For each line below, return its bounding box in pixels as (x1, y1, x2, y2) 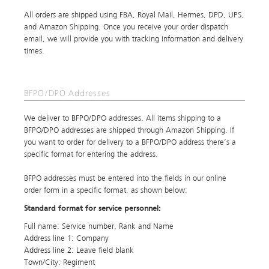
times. (24, 47, 44, 55)
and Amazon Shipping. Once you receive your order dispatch (24, 23, 228, 31)
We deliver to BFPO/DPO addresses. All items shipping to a (24, 115, 221, 122)
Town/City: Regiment (24, 259, 95, 267)
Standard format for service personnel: (24, 205, 160, 213)
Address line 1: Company (24, 235, 109, 243)
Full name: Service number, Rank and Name (24, 223, 174, 231)
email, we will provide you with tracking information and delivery (24, 35, 243, 43)
